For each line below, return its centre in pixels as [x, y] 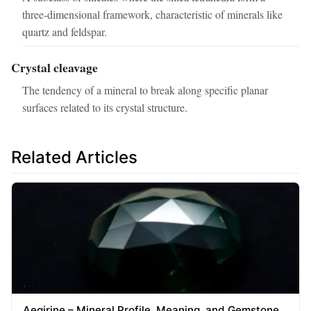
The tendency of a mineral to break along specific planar [145, 90]
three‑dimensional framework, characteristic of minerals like [152, 14]
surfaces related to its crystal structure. [105, 107]
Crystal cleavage [54, 67]
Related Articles [74, 157]
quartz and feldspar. [65, 31]
